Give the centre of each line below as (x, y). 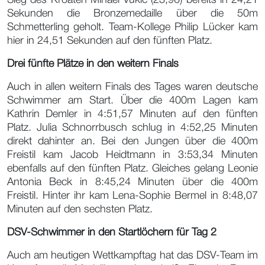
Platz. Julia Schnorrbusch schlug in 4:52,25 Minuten (132, 127)
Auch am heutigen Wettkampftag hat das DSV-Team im (132, 255)
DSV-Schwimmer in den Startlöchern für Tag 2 (112, 232)
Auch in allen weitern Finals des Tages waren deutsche (132, 87)
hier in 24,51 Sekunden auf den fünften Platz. (110, 41)
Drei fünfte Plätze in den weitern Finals (93, 64)
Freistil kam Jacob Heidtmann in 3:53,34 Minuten (132, 155)
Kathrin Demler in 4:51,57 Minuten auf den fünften (132, 114)
